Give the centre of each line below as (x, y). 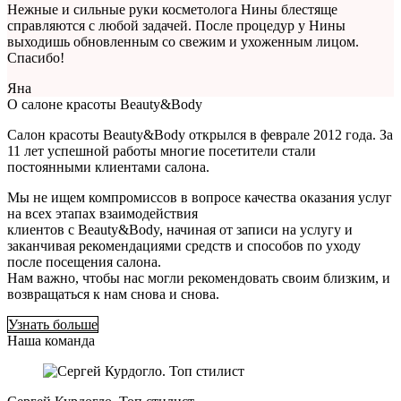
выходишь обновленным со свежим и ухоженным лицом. (183, 42)
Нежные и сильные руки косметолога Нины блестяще (172, 10)
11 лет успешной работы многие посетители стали (162, 151)
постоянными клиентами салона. (108, 167)
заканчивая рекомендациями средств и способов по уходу (184, 246)
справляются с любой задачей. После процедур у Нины (176, 26)
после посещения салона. (84, 262)
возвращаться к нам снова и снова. (113, 294)
